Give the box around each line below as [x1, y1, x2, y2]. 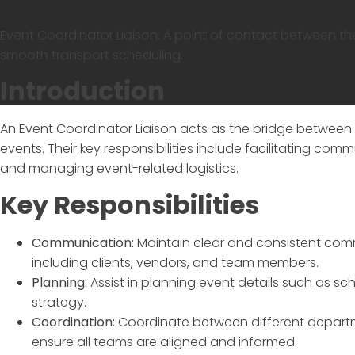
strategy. [32, 292, 86, 311]
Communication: [32, 233, 134, 252]
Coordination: [32, 312, 115, 331]
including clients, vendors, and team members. [32, 253, 319, 272]
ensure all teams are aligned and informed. [32, 332, 297, 351]
